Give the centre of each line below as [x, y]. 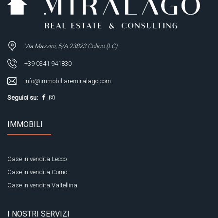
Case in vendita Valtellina [42, 185]
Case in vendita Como [37, 172]
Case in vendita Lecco [37, 159]
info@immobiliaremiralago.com [68, 81]
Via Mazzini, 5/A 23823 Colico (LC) [71, 46]
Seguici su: [23, 98]
